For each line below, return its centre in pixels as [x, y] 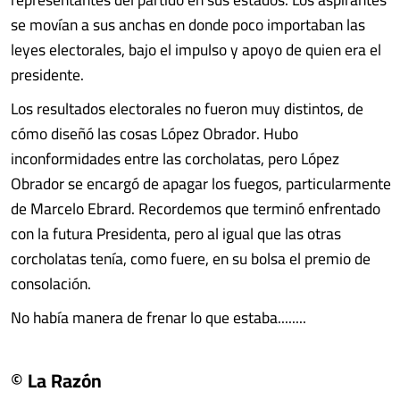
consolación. [51, 283]
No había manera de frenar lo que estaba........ [158, 317]
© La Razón [56, 380]
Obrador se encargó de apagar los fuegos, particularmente [201, 183]
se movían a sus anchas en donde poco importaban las [188, 25]
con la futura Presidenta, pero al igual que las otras [176, 233]
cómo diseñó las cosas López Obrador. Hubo [154, 133]
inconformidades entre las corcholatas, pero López [175, 158]
